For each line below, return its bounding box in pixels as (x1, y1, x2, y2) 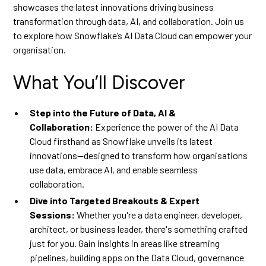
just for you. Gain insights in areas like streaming (30, 237, 220, 249)
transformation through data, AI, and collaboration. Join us (13, 15, 245, 27)
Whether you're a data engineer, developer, (75, 209, 243, 220)
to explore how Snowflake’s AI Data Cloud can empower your (13, 30, 252, 41)
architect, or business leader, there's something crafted (30, 223, 248, 235)
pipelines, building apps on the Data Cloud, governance (30, 252, 245, 263)
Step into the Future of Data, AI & (30, 107, 176, 118)
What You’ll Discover (13, 71, 186, 94)
